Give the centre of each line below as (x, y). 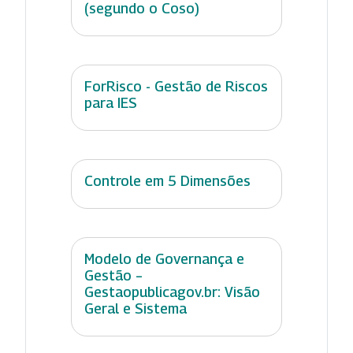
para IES (111, 102)
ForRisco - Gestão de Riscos (176, 86)
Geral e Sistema (136, 308)
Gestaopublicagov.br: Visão (172, 292)
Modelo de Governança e (164, 258)
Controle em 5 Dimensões (167, 180)
